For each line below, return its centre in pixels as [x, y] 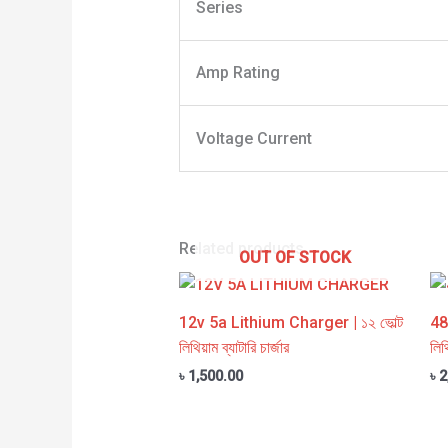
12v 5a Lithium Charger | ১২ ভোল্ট [290, 323]
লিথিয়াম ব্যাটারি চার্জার [233, 348]
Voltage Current [253, 139]
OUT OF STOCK [294, 258]
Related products [241, 249]
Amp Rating [237, 73]
